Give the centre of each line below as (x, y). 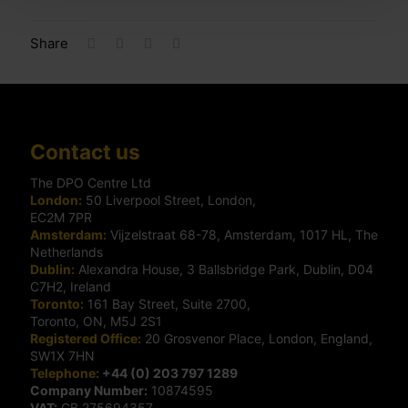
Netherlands (66, 252)
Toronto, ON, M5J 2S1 (96, 321)
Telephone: (65, 373)
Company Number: (89, 391)
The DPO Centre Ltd (91, 183)
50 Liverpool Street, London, (169, 200)
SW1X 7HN (62, 356)
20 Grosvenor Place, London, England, (257, 339)
